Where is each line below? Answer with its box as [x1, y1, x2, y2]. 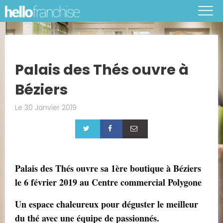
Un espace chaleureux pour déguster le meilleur [15, 198, 198, 211]
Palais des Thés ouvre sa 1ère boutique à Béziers [15, 162, 201, 175]
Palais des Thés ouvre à [15, 60, 189, 80]
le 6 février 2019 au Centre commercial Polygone [15, 176, 202, 189]
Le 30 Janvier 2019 [15, 103, 77, 112]
